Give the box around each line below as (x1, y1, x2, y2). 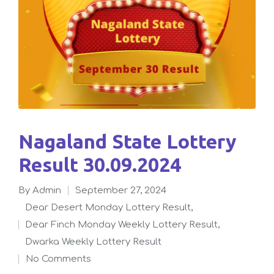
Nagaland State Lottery (18, 130, 34, 152)
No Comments (33, 253, 91, 264)
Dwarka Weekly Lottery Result (32, 236, 162, 247)
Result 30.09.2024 (18, 153, 181, 176)
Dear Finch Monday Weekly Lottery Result (32, 219, 218, 230)
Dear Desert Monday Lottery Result (32, 202, 191, 213)
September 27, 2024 (75, 185, 166, 196)
